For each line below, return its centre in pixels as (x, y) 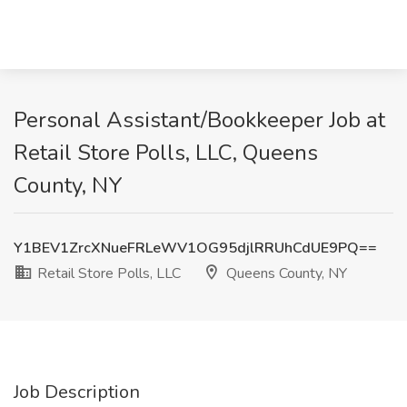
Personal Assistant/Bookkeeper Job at (199, 120)
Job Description (77, 392)
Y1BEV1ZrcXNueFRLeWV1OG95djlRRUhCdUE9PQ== (195, 248)
